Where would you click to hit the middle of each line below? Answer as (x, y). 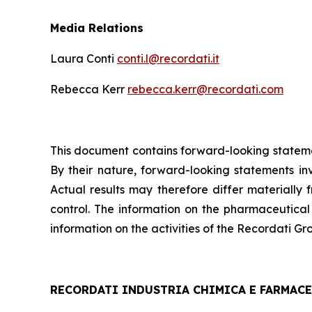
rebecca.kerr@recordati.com (205, 89)
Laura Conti (84, 58)
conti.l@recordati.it (168, 58)
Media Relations (97, 28)
